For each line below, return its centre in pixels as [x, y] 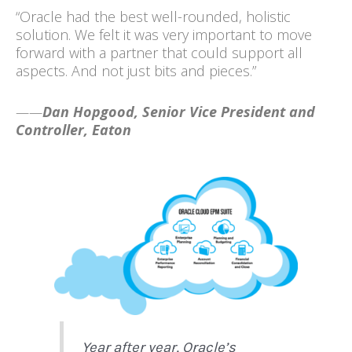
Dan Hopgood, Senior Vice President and [179, 111]
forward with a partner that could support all [159, 52]
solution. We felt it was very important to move [164, 34]
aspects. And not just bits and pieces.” [136, 70]
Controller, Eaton [73, 129]
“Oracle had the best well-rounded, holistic [153, 16]
